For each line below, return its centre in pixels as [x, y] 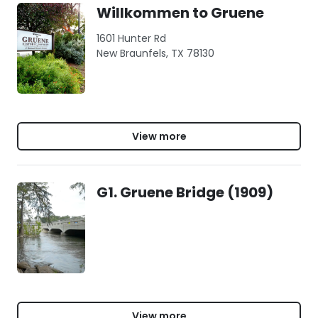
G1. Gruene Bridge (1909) [185, 192]
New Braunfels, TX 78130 [155, 53]
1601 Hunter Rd [131, 38]
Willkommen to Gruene [180, 13]
